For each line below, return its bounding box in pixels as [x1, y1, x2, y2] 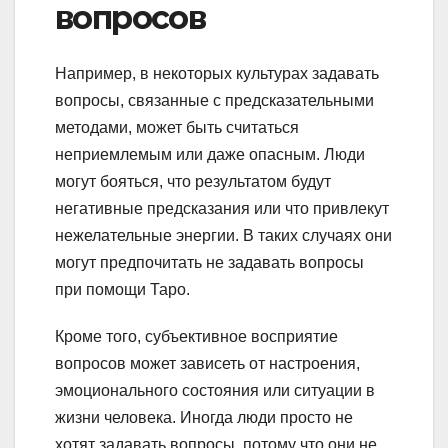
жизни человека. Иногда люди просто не [55, 409, 353, 427]
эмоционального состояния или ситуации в [55, 382, 375, 400]
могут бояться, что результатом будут [55, 173, 331, 191]
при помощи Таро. [55, 281, 190, 299]
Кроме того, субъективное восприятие [55, 328, 338, 346]
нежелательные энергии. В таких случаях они [55, 227, 392, 245]
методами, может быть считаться [55, 119, 299, 137]
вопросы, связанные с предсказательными [55, 92, 374, 110]
